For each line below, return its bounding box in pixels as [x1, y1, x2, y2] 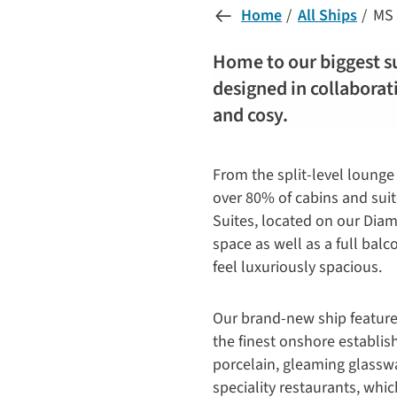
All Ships [298, 4, 357, 27]
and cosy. [213, 101, 288, 129]
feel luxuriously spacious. [213, 256, 382, 278]
